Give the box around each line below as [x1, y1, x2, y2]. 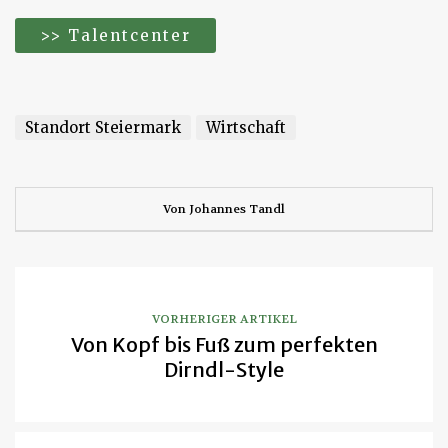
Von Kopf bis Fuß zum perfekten [70, 332, 378, 358]
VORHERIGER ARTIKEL [151, 311, 297, 328]
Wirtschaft [206, 118, 286, 138]
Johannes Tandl [189, 201, 285, 218]
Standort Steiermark [25, 118, 181, 138]
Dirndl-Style [164, 357, 284, 383]
